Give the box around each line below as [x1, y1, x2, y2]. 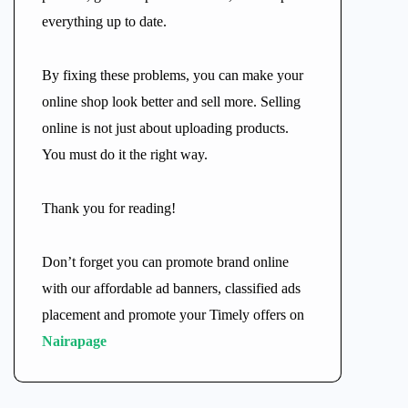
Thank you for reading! [42, 200, 176, 216]
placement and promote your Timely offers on [42, 307, 304, 322]
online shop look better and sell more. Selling [42, 94, 301, 109]
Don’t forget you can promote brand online [42, 254, 289, 270]
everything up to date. [42, 14, 167, 29]
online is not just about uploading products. [42, 120, 289, 136]
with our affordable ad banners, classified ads [42, 280, 301, 296]
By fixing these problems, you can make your [42, 67, 303, 83]
